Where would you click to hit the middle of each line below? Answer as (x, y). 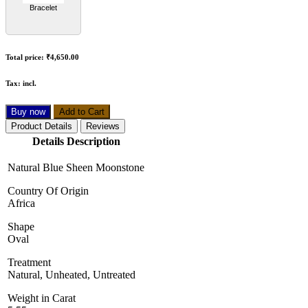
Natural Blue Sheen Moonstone (76, 168)
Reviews (103, 126)
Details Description (76, 142)
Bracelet (43, 8)
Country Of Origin (54, 191)
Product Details (42, 126)
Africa (21, 203)
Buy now (28, 112)
